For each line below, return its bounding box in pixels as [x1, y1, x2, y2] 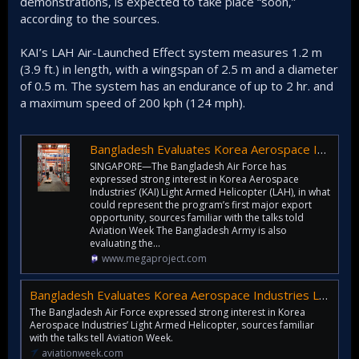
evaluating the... [90, 236, 160, 250]
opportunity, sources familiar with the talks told [90, 210, 304, 224]
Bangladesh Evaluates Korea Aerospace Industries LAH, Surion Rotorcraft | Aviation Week [30, 286, 319, 303]
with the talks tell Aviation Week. [30, 330, 173, 345]
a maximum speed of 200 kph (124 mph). [20, 95, 245, 111]
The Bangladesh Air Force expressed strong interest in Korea [30, 305, 305, 319]
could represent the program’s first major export [90, 197, 312, 212]
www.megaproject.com [102, 251, 207, 265]
